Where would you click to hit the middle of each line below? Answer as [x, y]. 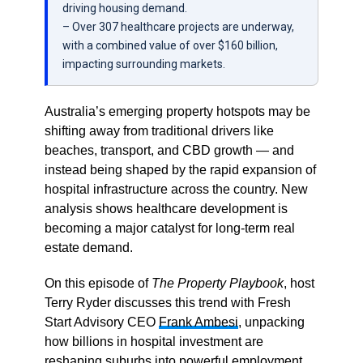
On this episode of [98, 284]
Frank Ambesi [198, 322]
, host [299, 284]
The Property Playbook [217, 284]
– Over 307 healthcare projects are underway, [178, 27]
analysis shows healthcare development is [166, 209]
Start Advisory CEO [101, 322]
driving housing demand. [124, 9]
